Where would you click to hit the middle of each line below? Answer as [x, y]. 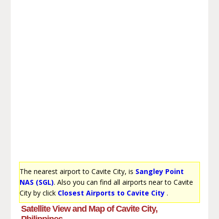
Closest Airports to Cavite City [111, 193]
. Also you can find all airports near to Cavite [123, 182]
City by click [38, 193]
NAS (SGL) [36, 182]
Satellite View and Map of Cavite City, [89, 208]
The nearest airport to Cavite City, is [77, 171]
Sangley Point [159, 171]
